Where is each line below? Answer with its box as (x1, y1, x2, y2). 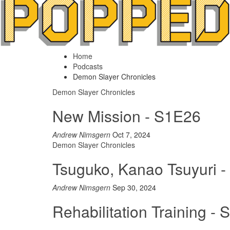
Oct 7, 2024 (112, 129, 150, 140)
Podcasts (73, 61, 103, 71)
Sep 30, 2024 (112, 182, 156, 193)
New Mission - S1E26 (52, 105, 201, 127)
